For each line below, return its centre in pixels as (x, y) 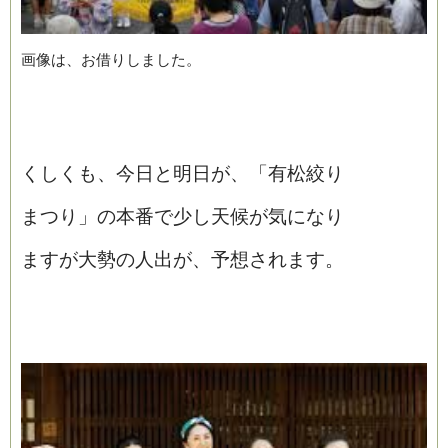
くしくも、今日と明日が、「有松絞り (182, 174)
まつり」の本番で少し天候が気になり (182, 217)
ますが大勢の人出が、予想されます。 (182, 260)
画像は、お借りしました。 (111, 60)
